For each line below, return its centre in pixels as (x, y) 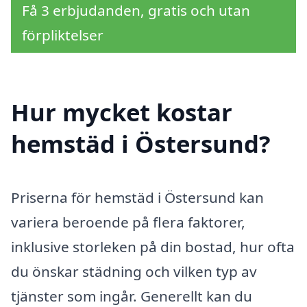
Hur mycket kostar (122, 112)
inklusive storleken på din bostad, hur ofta (153, 247)
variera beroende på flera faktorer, (128, 222)
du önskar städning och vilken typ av (134, 272)
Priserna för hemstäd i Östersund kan (137, 198)
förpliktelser (63, 35)
